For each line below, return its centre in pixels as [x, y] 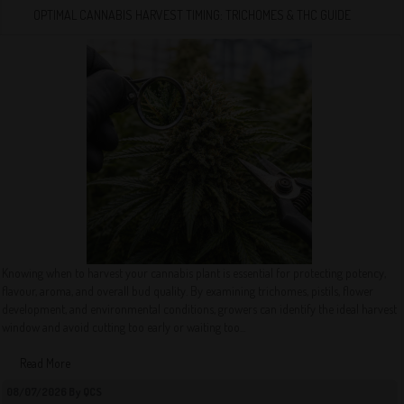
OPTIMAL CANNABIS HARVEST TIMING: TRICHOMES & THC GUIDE [192, 15]
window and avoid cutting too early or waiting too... [124, 327]
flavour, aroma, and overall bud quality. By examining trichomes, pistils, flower [188, 291]
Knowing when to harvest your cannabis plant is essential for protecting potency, [194, 273]
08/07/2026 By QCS [55, 392]
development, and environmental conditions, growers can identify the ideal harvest [200, 309]
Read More [46, 363]
